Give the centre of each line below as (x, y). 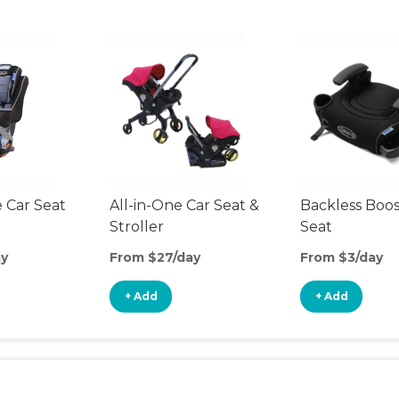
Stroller (137, 227)
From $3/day (342, 257)
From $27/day (155, 257)
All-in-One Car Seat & (184, 205)
